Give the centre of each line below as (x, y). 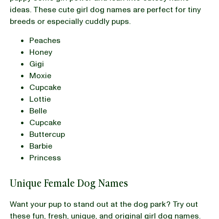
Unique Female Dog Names (69, 183)
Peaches (45, 40)
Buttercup (47, 134)
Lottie (40, 99)
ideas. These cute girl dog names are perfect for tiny (105, 10)
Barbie (41, 146)
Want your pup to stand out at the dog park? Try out (104, 204)
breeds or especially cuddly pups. (71, 21)
